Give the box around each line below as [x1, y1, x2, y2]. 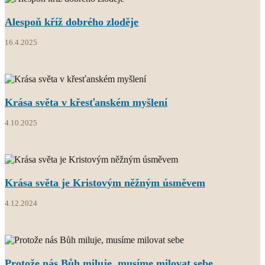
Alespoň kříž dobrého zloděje [5, 15, 138, 28]
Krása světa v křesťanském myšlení [5, 96, 167, 108]
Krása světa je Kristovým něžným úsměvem [5, 176, 205, 189]
